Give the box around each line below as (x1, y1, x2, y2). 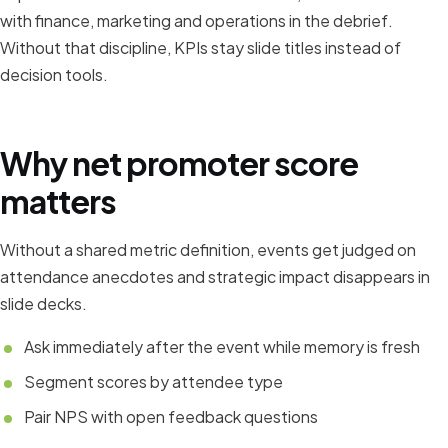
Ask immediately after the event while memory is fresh (24, 336, 420, 357)
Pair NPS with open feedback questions (24, 406, 318, 427)
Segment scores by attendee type (24, 371, 283, 392)
